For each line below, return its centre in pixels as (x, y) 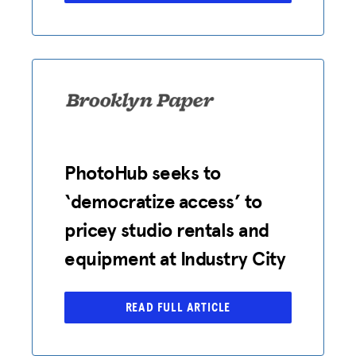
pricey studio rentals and (167, 230)
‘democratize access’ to (163, 201)
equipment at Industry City (175, 258)
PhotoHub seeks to (143, 172)
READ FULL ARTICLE (178, 307)
